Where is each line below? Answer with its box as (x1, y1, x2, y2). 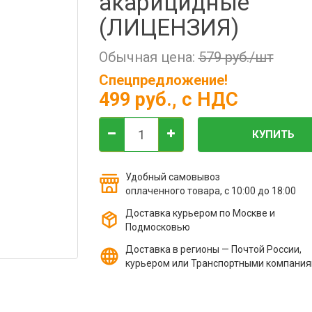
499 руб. (98, 88, 172, 111)
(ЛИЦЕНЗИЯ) (98, 14, 239, 41)
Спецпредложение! (98, 72, 228, 88)
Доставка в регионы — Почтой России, (125, 244, 302, 255)
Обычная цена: (98, 49, 198, 65)
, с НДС (171, 88, 238, 111)
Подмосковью (125, 221, 190, 233)
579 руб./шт (198, 49, 274, 65)
